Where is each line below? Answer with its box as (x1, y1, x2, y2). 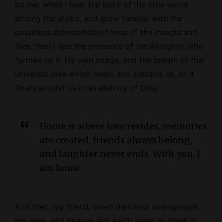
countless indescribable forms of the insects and (15, 27, 197, 37)
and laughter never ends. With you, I (40, 148, 200, 160)
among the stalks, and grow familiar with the (15, 13, 182, 23)
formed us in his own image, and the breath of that (15, 55, 206, 65)
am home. (40, 162, 83, 173)
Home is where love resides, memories (40, 120, 207, 132)
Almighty (150, 41, 183, 51)
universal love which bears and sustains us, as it (15, 68, 194, 79)
